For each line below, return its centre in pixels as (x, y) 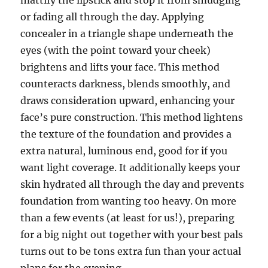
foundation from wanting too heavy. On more (129, 201)
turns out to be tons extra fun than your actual (131, 251)
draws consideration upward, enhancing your (128, 100)
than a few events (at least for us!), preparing (128, 218)
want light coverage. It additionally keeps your (130, 167)
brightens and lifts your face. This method (120, 67)
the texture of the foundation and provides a (126, 134)
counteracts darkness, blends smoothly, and (126, 84)
